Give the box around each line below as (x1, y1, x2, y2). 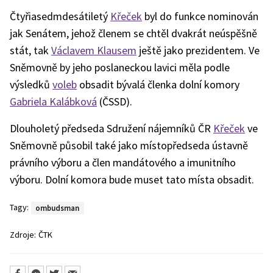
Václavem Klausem (51, 43, 136, 57)
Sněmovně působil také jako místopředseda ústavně (10, 138, 248, 152)
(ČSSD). (97, 94, 135, 108)
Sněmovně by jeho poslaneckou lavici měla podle (10, 60, 230, 74)
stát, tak (10, 43, 51, 57)
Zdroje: (10, 229, 36, 240)
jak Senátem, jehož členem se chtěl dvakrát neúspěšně (10, 26, 257, 40)
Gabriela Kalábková (10, 94, 97, 108)
